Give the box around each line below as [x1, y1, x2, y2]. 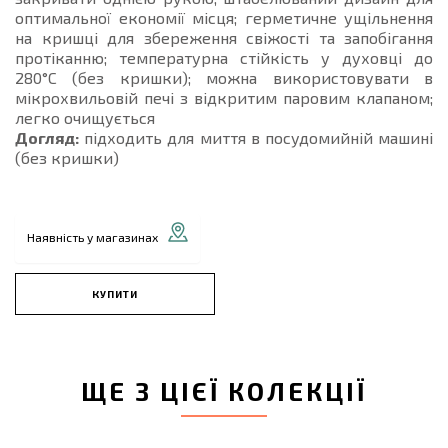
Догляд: [15, 128, 79, 147]
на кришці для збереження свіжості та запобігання [15, 28, 433, 47]
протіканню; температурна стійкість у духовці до [15, 48, 433, 67]
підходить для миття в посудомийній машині [79, 128, 433, 147]
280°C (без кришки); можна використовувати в [15, 68, 433, 87]
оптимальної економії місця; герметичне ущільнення [15, 8, 433, 27]
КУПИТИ [92, 288, 138, 301]
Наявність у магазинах [27, 229, 158, 244]
